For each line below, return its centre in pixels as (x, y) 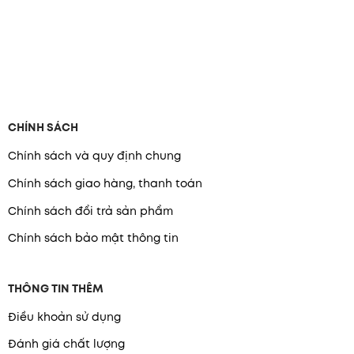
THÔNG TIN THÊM (55, 288)
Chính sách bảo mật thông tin (93, 238)
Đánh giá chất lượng (66, 344)
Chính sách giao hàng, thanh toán (105, 184)
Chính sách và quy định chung (94, 156)
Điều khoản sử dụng (64, 316)
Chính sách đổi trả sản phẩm (90, 211)
